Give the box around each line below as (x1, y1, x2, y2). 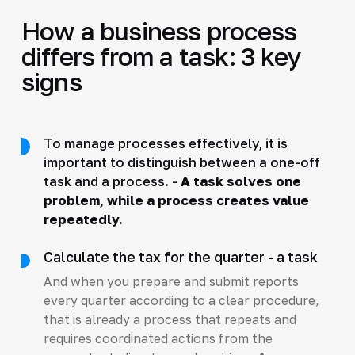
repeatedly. (43, 211, 123, 227)
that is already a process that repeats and (43, 311, 296, 326)
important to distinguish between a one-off (43, 154, 320, 170)
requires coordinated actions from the (43, 330, 273, 345)
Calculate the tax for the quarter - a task (43, 248, 318, 265)
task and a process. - (43, 173, 181, 189)
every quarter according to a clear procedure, (43, 292, 319, 307)
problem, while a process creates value (43, 192, 309, 208)
